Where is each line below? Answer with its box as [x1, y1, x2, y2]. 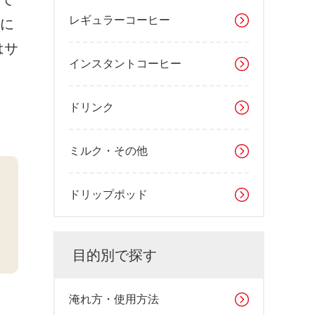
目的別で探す [72, 247, 157, 263]
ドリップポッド [69, 188, 148, 200]
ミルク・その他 [69, 145, 148, 157]
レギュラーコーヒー [69, 14, 170, 26]
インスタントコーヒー [69, 58, 181, 70]
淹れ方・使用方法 [69, 293, 159, 305]
